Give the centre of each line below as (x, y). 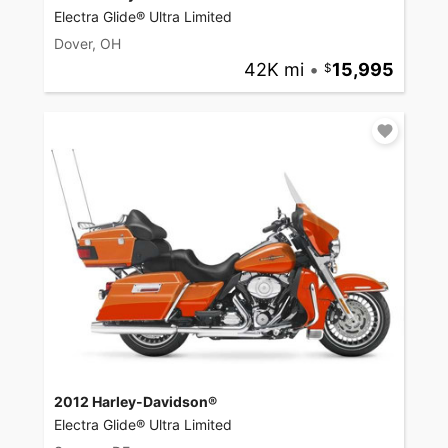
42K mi (273, 70)
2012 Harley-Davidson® (135, 402)
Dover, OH (87, 44)
